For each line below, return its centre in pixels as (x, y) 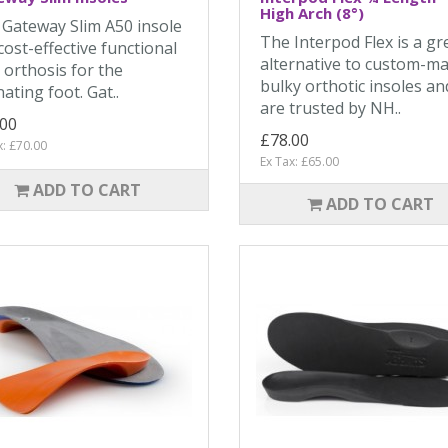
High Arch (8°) (311, 13)
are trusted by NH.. (330, 108)
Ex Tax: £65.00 (299, 161)
